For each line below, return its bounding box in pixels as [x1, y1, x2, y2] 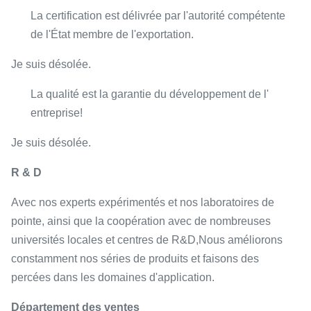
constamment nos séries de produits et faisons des [11, 253, 259, 265]
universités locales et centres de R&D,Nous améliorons [11, 234, 283, 246]
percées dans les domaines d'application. [11, 271, 215, 284]
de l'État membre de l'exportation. [31, 28, 194, 41]
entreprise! [31, 107, 83, 119]
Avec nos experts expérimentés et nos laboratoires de [11, 196, 274, 209]
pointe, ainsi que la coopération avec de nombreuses [11, 215, 271, 228]
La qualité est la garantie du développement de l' [31, 88, 269, 101]
